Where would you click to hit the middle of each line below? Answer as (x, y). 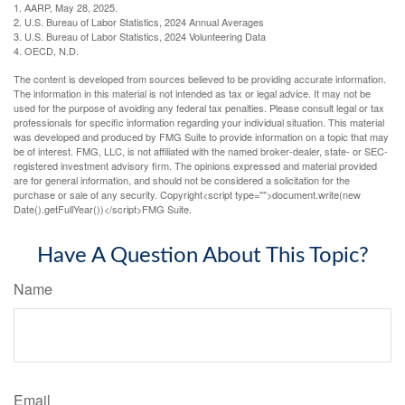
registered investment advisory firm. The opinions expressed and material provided (195, 165)
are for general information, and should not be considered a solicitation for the (182, 179)
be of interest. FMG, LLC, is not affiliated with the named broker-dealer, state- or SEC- (201, 151)
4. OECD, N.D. (46, 50)
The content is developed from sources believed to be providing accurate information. (200, 78)
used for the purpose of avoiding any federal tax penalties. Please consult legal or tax (199, 107)
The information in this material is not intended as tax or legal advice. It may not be (192, 93)
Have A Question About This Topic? (202, 255)
